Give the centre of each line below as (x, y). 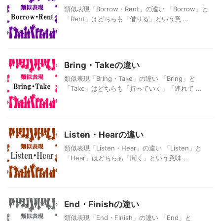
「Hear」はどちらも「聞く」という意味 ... (127, 158)
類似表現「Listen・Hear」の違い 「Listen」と (133, 148)
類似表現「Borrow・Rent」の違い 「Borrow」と (136, 9)
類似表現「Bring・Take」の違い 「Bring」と (130, 79)
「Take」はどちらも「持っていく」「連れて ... (133, 89)
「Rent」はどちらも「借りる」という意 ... (127, 19)
